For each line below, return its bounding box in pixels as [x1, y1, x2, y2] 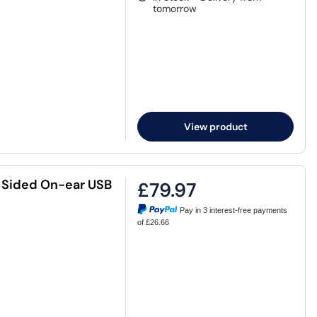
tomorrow [153, 2, 197, 16]
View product [183, 120, 248, 133]
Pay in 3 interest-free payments [180, 205, 288, 214]
